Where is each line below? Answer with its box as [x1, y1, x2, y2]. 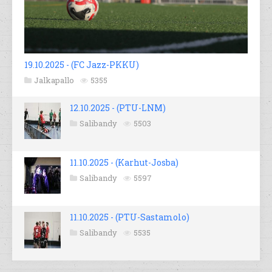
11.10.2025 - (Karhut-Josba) [70, 157, 178, 169]
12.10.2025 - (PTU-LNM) [70, 102, 166, 114]
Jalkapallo [34, 75, 74, 86]
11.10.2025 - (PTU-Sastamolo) [70, 211, 189, 223]
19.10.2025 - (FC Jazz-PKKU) [24, 59, 139, 71]
